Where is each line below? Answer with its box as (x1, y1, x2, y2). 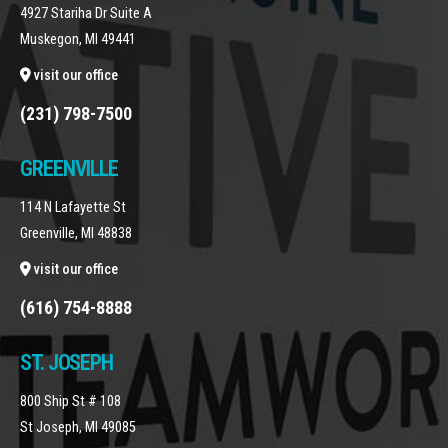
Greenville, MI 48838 (20, 224, 132, 242)
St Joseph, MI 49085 (20, 418, 136, 436)
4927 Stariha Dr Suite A (20, 4, 152, 22)
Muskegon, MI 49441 (20, 30, 136, 48)
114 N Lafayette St (20, 198, 126, 216)
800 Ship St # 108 (20, 392, 121, 410)
